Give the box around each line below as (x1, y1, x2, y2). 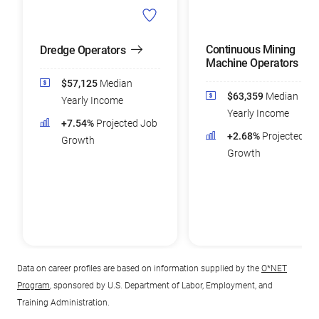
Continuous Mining (206, 43, 296, 56)
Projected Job (96, 117, 157, 129)
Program (17, 281, 50, 291)
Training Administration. (17, 298, 110, 308)
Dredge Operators (40, 43, 125, 57)
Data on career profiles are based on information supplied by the (17, 263, 261, 273)
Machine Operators (206, 56, 298, 70)
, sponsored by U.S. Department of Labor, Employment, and (50, 281, 273, 291)
